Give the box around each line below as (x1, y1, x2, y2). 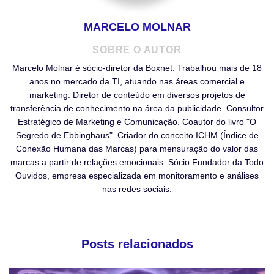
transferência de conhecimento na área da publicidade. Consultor (10, 103, 264, 114)
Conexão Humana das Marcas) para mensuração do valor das (16, 144, 258, 154)
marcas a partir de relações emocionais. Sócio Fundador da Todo (10, 157, 264, 168)
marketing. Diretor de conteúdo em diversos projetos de (29, 90, 245, 100)
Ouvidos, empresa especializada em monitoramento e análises (15, 171, 259, 181)
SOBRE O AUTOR (92, 45, 182, 56)
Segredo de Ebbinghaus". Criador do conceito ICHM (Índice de (15, 130, 259, 141)
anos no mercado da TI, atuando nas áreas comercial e (29, 76, 245, 87)
